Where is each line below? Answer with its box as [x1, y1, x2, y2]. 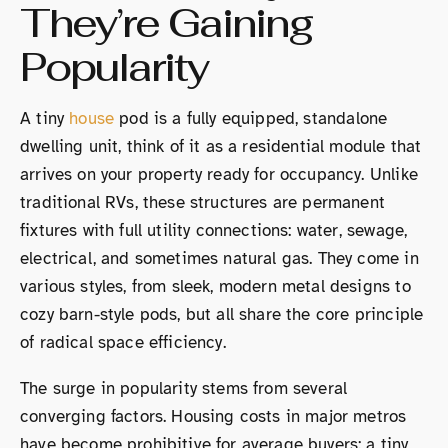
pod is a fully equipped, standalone [114, 108, 388, 129]
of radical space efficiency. [20, 332, 226, 353]
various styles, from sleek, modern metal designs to [20, 276, 411, 297]
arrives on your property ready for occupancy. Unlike [20, 164, 418, 185]
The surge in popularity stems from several [20, 378, 348, 399]
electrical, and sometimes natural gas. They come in [20, 248, 419, 269]
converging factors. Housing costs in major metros [20, 406, 407, 427]
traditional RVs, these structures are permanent [20, 192, 385, 213]
